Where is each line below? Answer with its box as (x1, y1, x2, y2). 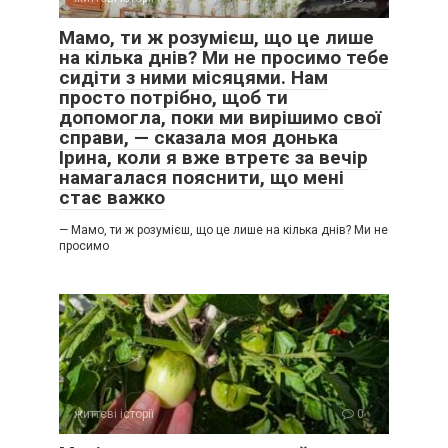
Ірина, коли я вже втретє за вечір (59, 145, 368, 169)
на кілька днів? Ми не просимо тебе (59, 45, 389, 69)
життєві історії (74, 406, 154, 421)
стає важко (59, 185, 165, 209)
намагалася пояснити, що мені (59, 165, 344, 189)
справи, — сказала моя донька (59, 125, 338, 149)
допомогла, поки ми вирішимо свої (59, 105, 381, 129)
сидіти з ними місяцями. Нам (59, 65, 328, 89)
